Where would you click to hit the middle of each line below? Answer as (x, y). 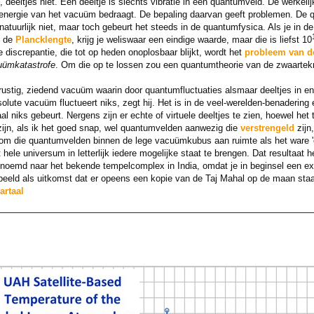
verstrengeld (267, 128)
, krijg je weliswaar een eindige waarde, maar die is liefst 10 (191, 40)
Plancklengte (43, 40)
